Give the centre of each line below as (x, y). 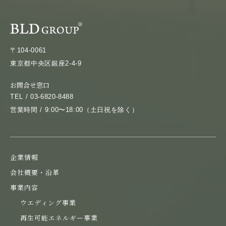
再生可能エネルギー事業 (59, 217)
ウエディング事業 (48, 202)
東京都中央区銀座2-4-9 (46, 63)
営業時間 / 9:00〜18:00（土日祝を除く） (74, 109)
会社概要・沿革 (35, 172)
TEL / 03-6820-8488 (42, 96)
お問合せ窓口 (30, 85)
